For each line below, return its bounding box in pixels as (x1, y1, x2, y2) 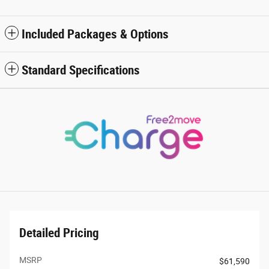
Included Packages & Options (22, 26, 169, 41)
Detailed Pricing (19, 225, 99, 240)
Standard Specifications (22, 62, 140, 77)
